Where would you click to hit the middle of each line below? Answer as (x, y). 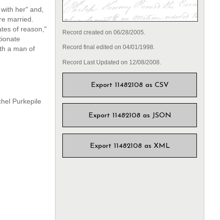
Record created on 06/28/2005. (104, 33)
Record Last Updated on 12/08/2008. (111, 62)
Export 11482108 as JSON (130, 116)
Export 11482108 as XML (130, 146)
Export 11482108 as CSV (130, 85)
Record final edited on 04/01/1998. (108, 47)
